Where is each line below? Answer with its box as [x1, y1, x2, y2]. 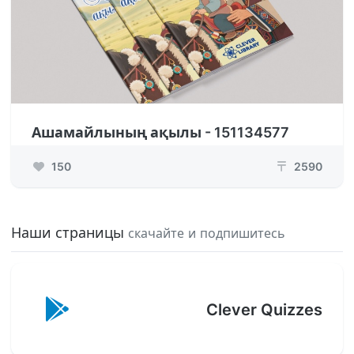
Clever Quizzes [206, 300, 322, 319]
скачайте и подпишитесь [128, 225, 285, 241]
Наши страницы [11, 224, 128, 241]
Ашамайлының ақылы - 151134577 [32, 124, 289, 141]
